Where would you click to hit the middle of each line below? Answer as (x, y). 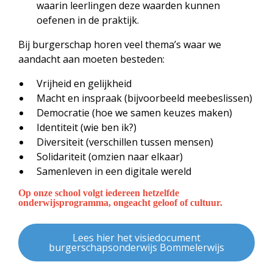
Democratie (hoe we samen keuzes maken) (134, 113)
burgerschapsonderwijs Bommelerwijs (136, 247)
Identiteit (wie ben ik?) (87, 127)
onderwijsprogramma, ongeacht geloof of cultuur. (120, 203)
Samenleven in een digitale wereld (114, 171)
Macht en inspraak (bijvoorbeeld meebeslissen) (144, 98)
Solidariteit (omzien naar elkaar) (110, 157)
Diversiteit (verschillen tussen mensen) (125, 142)
